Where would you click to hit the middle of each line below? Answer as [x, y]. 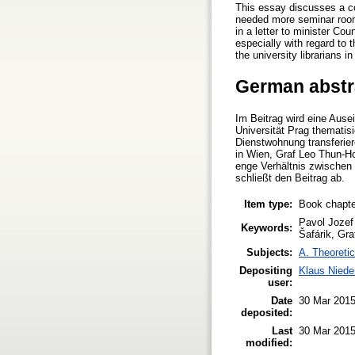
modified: [269, 342]
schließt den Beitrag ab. [290, 178]
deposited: [267, 312]
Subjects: [269, 252]
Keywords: [267, 227]
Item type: [268, 204]
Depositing [266, 270]
